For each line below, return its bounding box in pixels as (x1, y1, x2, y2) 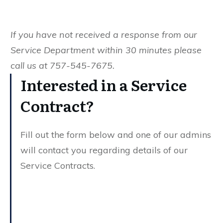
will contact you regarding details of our (20, 144, 188, 156)
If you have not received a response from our (10, 28, 197, 40)
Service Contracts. (20, 159, 95, 171)
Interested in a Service (20, 73, 187, 96)
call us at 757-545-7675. (10, 59, 114, 71)
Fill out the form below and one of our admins (20, 128, 211, 140)
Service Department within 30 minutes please (10, 44, 202, 56)
